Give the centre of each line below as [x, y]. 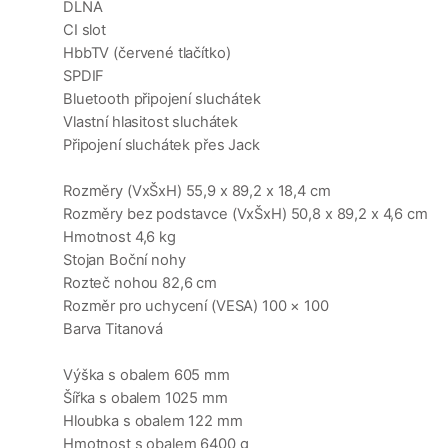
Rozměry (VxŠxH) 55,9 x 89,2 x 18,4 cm [197, 191]
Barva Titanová [113, 329]
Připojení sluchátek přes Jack [161, 145]
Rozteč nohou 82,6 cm [140, 283]
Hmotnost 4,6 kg [119, 237]
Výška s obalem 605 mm [146, 375]
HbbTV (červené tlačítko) [147, 53]
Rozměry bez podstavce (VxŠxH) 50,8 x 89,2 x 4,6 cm [245, 214]
